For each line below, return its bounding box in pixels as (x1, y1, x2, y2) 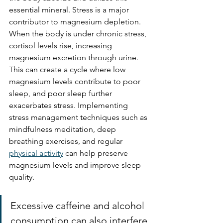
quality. (9, 172, 34, 182)
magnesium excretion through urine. (9, 52, 140, 62)
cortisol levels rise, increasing (9, 40, 114, 50)
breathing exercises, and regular (9, 136, 124, 146)
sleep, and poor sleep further (9, 88, 114, 98)
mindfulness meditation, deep (9, 124, 118, 134)
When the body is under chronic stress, (9, 28, 148, 38)
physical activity (9, 148, 63, 158)
